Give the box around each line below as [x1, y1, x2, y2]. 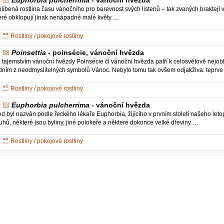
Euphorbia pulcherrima [11, 100, 90, 109]
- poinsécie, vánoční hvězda [46, 48, 144, 56]
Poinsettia [11, 48, 46, 56]
